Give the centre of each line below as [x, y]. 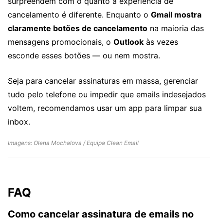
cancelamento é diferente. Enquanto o [79, 15]
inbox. [19, 122]
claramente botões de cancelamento [78, 28]
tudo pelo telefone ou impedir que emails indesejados [107, 95]
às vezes [161, 42]
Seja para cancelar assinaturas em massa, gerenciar [103, 81]
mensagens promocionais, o [61, 42]
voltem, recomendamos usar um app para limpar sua [105, 108]
